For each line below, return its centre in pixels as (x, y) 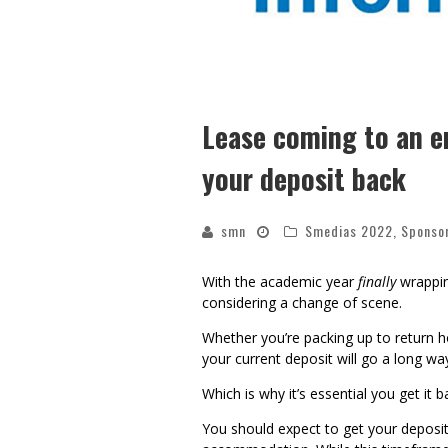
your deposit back (304, 179)
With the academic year (280, 282)
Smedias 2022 (349, 231)
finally (377, 282)
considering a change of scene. (306, 303)
